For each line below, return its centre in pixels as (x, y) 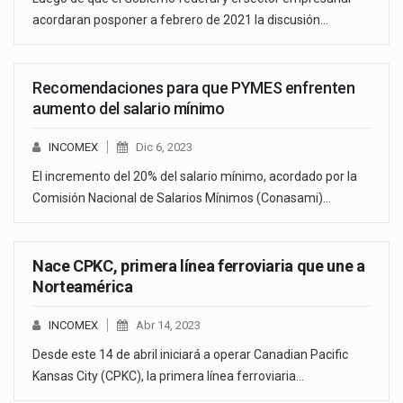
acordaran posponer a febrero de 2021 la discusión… (180, 20)
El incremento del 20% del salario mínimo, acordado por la (195, 177)
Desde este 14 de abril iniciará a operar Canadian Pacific (190, 355)
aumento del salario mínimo (129, 109)
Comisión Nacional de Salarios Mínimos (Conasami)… (182, 198)
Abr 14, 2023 (168, 326)
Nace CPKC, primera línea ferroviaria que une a (199, 266)
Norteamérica (83, 287)
